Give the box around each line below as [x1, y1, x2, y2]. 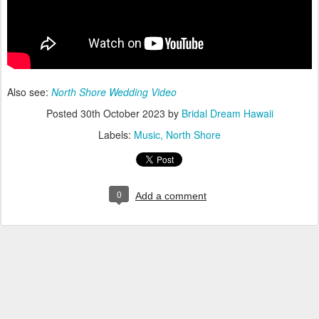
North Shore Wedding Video [51, 85, 177, 99]
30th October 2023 [80, 106, 165, 120]
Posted [46, 106, 80, 120]
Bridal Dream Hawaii [181, 106, 273, 120]
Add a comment [135, 190, 206, 202]
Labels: [98, 127, 134, 142]
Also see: [7, 85, 51, 99]
